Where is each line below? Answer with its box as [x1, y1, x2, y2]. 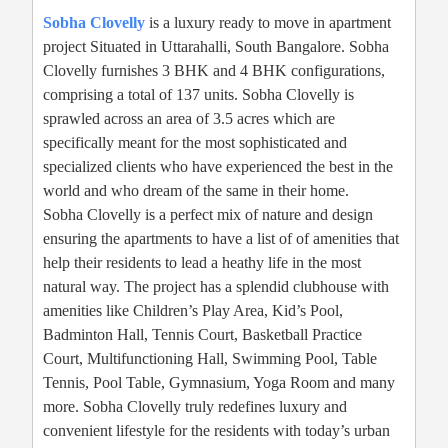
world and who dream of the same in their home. [43, 182, 349, 200]
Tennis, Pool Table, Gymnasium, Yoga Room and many [43, 374, 395, 392]
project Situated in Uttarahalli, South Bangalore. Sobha [43, 38, 389, 56]
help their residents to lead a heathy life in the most [43, 254, 361, 272]
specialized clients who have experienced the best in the [43, 158, 393, 176]
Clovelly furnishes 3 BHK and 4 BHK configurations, [43, 62, 385, 80]
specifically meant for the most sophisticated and [43, 134, 347, 152]
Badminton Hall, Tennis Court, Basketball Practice [43, 326, 362, 344]
